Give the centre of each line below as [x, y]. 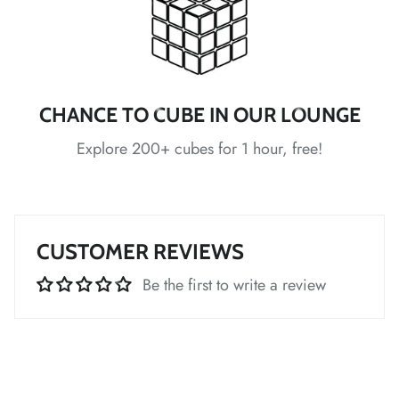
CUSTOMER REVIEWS [140, 252]
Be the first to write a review [234, 285]
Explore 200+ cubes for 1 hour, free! [199, 149]
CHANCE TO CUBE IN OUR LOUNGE [199, 115]
